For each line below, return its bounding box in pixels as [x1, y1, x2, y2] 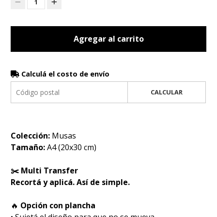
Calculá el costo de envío [19, 69, 110, 79]
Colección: [11, 130, 50, 141]
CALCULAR [150, 88, 183, 97]
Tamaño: [11, 142, 47, 153]
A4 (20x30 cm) [47, 142, 97, 153]
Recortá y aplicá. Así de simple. [11, 177, 130, 188]
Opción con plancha [18, 200, 96, 211]
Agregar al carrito [73, 33, 144, 45]
